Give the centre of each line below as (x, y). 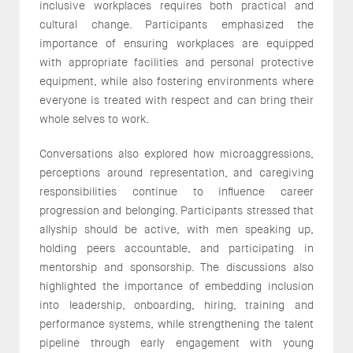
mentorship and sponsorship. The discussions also (176, 267)
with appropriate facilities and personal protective (176, 62)
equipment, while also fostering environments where (176, 81)
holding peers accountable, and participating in (176, 248)
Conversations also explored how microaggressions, (176, 153)
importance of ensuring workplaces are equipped (176, 43)
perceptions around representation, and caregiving (176, 172)
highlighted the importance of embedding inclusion (176, 286)
